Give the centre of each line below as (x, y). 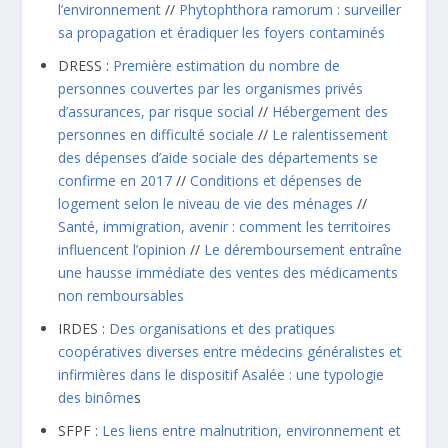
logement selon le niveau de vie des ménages (206, 204)
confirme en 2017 (115, 181)
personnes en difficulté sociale (156, 135)
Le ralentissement (330, 135)
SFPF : (80, 430)
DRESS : (86, 66)
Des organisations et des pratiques (222, 328)
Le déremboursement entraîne (303, 250)
